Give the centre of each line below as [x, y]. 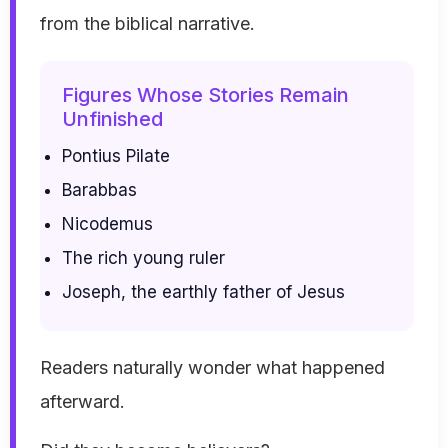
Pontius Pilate [116, 156]
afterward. [82, 402]
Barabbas [99, 190]
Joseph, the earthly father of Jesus [203, 292]
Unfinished [112, 119]
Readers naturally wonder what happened [212, 368]
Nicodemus [107, 224]
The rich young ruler [143, 258]
